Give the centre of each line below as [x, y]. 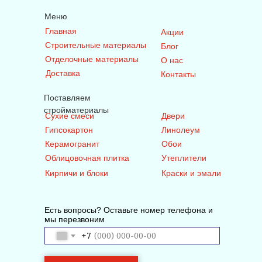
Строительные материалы [96, 45]
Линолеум [181, 130]
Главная [61, 31]
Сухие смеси [70, 116]
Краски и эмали [191, 173]
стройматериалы [76, 110]
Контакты [178, 75]
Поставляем [67, 98]
